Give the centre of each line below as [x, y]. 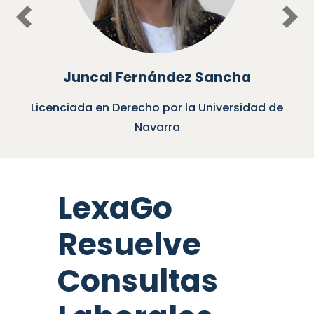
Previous [49, 26]
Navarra [157, 127]
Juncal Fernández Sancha [157, 77]
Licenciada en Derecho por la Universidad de [157, 107]
